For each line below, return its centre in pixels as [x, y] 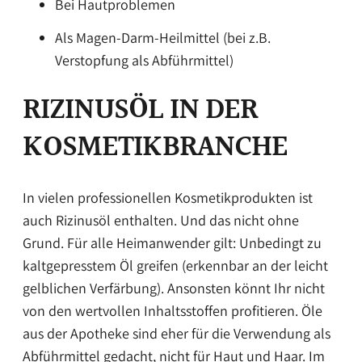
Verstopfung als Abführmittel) [144, 60]
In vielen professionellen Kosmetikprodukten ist [168, 198]
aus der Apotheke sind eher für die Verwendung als [177, 334]
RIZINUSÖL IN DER [140, 111]
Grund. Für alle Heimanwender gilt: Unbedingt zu [172, 243]
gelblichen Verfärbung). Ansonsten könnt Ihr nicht [174, 288]
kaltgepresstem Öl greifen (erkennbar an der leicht [175, 266]
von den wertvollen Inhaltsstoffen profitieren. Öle [173, 311]
